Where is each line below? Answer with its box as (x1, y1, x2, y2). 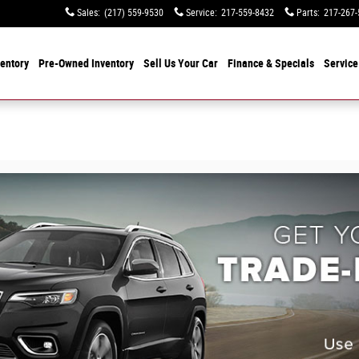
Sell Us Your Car (143, 57, 218, 70)
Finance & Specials (228, 57, 314, 70)
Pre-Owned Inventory (38, 57, 134, 70)
